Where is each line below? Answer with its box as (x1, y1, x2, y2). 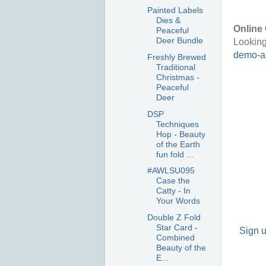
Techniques (156, 119, 199, 129)
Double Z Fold (147, 213, 201, 223)
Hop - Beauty (156, 129, 205, 139)
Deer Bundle (156, 36, 203, 46)
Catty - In (156, 186, 191, 196)
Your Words (156, 196, 200, 206)
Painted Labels (147, 5, 203, 15)
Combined (156, 233, 195, 243)
